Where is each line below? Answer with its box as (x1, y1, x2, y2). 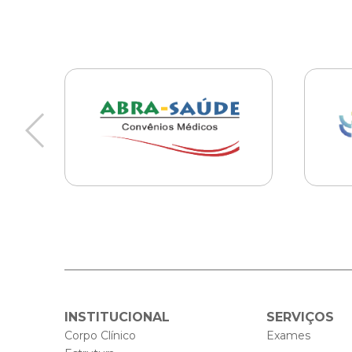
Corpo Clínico (64, 328, 136, 343)
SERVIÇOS (266, 310, 335, 324)
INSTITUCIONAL (64, 310, 170, 324)
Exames (266, 328, 311, 343)
